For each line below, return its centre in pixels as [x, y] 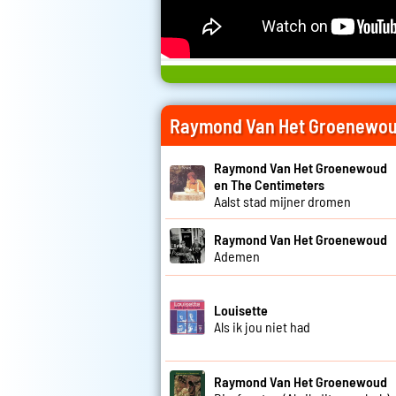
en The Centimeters [269, 185]
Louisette [241, 310]
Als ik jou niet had [262, 327]
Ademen [237, 255]
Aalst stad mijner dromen [282, 202]
